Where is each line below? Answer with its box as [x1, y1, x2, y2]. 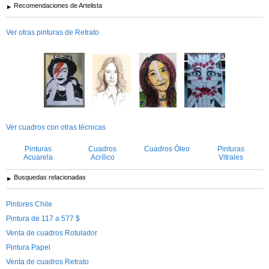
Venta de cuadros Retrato [6, 257, 89, 266]
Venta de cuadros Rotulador [6, 228, 97, 237]
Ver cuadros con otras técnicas [6, 122, 106, 131]
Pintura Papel [6, 243, 50, 252]
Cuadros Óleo [144, 144, 190, 153]
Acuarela [23, 153, 53, 162]
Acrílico [90, 153, 115, 162]
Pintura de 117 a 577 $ [6, 214, 80, 223]
